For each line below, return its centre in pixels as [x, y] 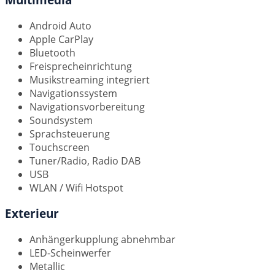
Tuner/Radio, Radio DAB [85, 161]
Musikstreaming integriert [90, 79]
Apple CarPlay [61, 39]
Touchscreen [60, 147]
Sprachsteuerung [70, 134]
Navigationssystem [73, 93]
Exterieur [32, 214]
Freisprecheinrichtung [81, 66]
